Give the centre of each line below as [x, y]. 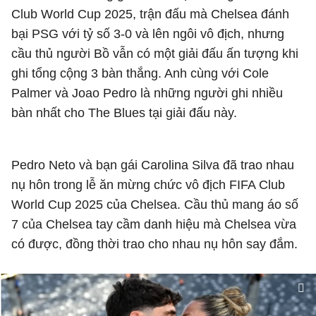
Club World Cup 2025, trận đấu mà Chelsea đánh [150, 14]
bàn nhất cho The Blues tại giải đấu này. [124, 113]
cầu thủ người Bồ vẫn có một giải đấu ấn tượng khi [155, 54]
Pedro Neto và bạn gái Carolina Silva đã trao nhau [153, 165]
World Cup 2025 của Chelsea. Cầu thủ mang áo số [155, 205]
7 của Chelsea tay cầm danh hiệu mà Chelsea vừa [154, 224]
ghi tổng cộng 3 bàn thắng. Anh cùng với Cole [140, 73]
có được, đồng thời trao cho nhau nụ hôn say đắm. [156, 244]
